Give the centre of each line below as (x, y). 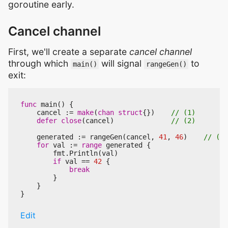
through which (39, 64)
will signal (122, 64)
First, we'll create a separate (69, 52)
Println (83, 153)
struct (130, 113)
